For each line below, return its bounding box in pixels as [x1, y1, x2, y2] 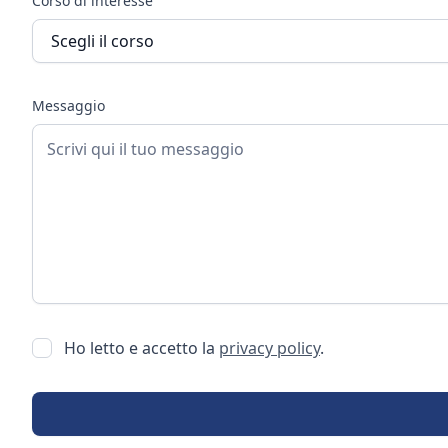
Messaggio [32, 95, 105, 115]
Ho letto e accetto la [64, 336, 219, 359]
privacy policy [219, 336, 320, 359]
